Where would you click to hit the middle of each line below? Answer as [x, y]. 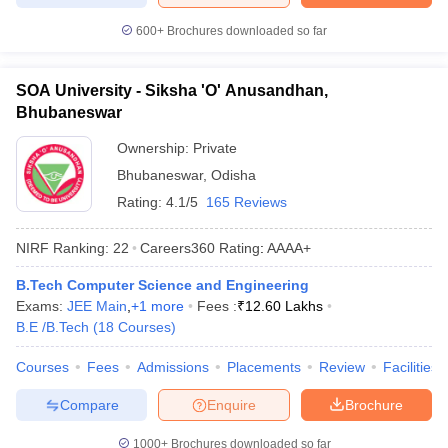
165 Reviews [246, 202]
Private [215, 148]
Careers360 [177, 247]
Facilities [410, 367]
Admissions [173, 367]
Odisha [233, 175]
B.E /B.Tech [52, 327]
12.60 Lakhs [284, 306]
